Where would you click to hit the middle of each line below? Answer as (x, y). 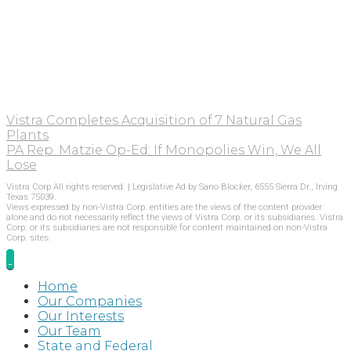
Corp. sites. (29, 237)
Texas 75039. (31, 197)
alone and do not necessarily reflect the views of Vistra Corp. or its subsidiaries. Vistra (175, 217)
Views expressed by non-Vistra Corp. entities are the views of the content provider (164, 207)
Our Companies (90, 301)
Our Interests (81, 316)
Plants (27, 136)
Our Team (69, 331)
